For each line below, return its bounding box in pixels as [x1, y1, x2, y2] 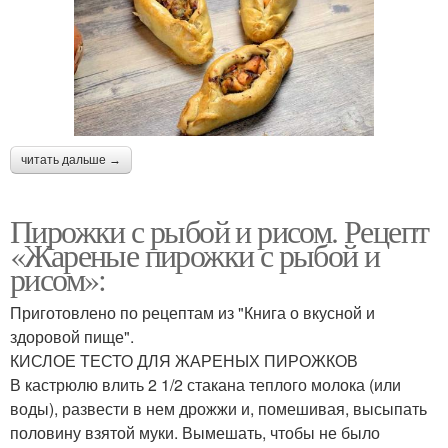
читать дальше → [21, 153, 121, 168]
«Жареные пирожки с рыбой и [10, 233, 380, 277]
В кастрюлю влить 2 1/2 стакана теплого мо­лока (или [10, 373, 401, 397]
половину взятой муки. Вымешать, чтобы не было [10, 421, 380, 445]
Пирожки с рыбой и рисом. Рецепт [10, 209, 429, 253]
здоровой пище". [10, 325, 134, 349]
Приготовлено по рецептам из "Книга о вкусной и [10, 301, 375, 325]
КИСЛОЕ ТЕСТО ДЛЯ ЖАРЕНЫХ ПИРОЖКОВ [10, 349, 358, 373]
